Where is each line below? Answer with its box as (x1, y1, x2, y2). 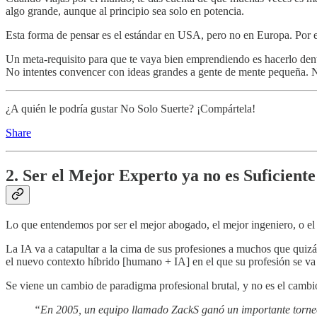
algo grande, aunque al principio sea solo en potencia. (6, 5, 244, 18)
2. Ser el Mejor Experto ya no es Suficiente (6, 166, 316, 185)
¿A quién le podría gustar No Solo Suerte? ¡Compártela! (6, 103, 255, 115)
